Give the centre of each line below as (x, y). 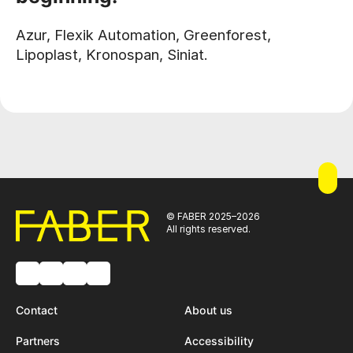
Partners (38, 340)
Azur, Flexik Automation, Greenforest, (143, 34)
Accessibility (219, 340)
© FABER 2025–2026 (213, 217)
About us (208, 310)
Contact (37, 310)
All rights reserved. (208, 229)
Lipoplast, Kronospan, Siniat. (112, 54)
